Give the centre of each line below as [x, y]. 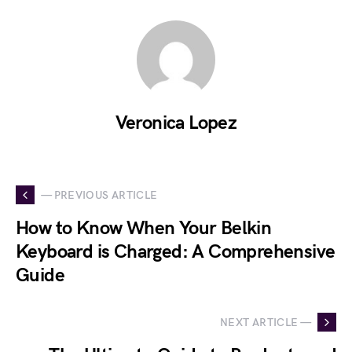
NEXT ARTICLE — [266, 322]
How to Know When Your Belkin [144, 228]
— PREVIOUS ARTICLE [99, 195]
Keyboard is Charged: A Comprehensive [176, 252]
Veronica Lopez [176, 123]
